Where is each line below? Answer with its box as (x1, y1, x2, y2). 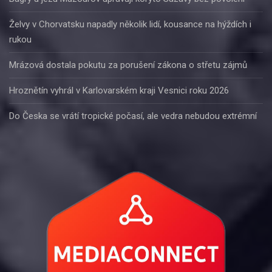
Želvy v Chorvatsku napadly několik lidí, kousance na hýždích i (9, 18, 251, 30)
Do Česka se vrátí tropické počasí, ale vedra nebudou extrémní (9, 110, 257, 121)
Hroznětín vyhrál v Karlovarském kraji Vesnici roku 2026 (9, 84, 229, 96)
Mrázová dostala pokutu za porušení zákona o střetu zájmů (9, 59, 247, 70)
